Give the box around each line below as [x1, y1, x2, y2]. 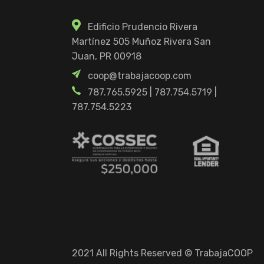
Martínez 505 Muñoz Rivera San [72, 36, 211, 48]
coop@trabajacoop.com [88, 70, 192, 82]
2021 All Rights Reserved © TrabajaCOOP [72, 247, 253, 259]
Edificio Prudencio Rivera [88, 21, 197, 33]
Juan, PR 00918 [72, 51, 141, 62]
